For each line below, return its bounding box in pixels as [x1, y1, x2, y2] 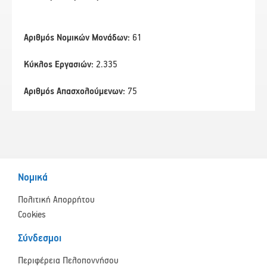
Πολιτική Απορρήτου [18, 195, 95, 206]
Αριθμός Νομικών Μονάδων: [24, 33, 132, 44]
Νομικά [18, 172, 48, 184]
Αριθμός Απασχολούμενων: [24, 86, 128, 97]
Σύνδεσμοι [18, 233, 61, 245]
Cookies [18, 210, 46, 221]
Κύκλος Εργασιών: [24, 60, 96, 70]
